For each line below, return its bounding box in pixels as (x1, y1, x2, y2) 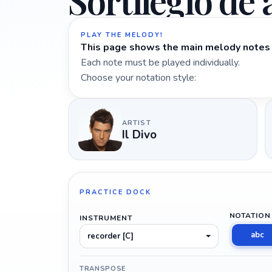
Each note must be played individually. (81, 56, 240, 69)
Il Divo (122, 126, 157, 143)
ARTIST (122, 118, 151, 127)
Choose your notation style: (81, 71, 196, 84)
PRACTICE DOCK (80, 188, 151, 197)
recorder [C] (87, 230, 134, 242)
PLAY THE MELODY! (81, 30, 163, 39)
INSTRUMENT (80, 212, 132, 223)
